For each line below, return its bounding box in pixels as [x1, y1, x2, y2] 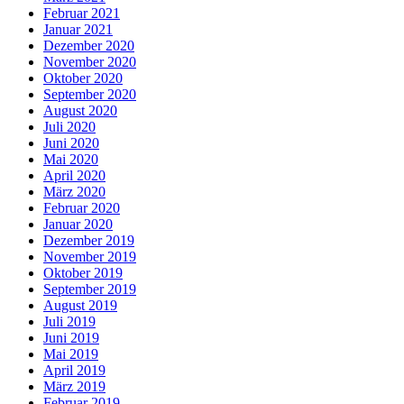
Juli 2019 [43, 314, 96, 330]
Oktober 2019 [43, 265, 123, 281]
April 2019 [43, 363, 106, 379]
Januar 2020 [43, 216, 113, 233]
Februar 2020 [43, 200, 120, 216]
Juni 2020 [43, 135, 99, 151]
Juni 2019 [43, 330, 99, 346]
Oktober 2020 [43, 70, 123, 87]
